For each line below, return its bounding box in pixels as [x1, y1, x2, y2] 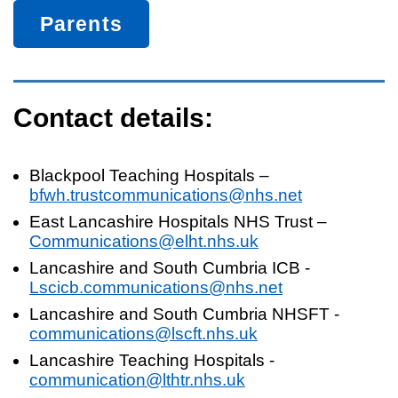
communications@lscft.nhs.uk [29, 324, 258, 343]
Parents [40, 12, 123, 36]
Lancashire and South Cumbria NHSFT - [29, 305, 339, 323]
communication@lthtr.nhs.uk [29, 370, 245, 389]
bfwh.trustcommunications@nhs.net [29, 186, 302, 204]
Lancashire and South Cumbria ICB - [29, 259, 310, 277]
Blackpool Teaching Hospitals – [29, 166, 269, 185]
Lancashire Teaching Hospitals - [29, 351, 275, 370]
